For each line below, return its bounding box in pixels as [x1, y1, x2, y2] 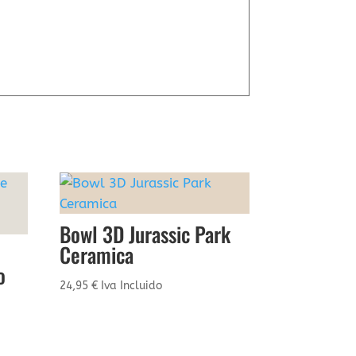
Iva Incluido [101, 278, 163, 292]
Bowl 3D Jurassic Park [60, 218, 231, 250]
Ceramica [60, 238, 134, 270]
